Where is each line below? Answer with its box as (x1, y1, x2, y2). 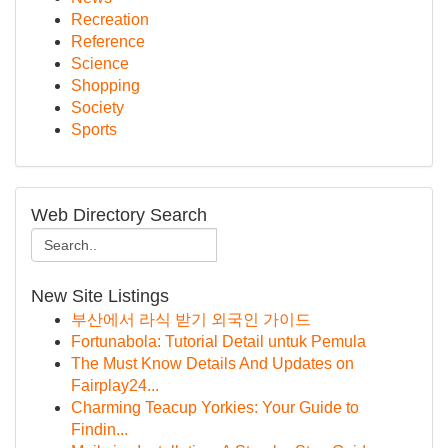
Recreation (71, 11, 149, 28)
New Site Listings (31, 286, 169, 306)
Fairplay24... (71, 377, 159, 394)
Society (71, 99, 124, 116)
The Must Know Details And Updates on (71, 355, 354, 372)
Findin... (71, 421, 128, 438)
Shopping (71, 77, 140, 94)
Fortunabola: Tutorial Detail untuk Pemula (71, 333, 366, 350)
